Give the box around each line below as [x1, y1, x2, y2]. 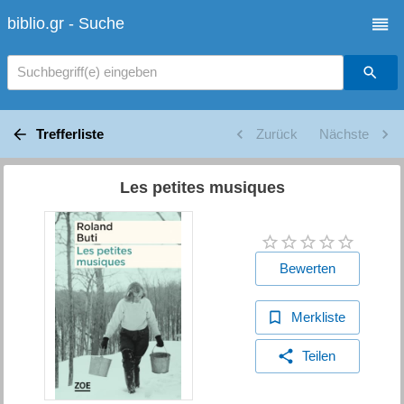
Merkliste [291, 309, 346, 326]
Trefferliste [35, 125, 104, 142]
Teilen [301, 348, 335, 364]
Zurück [255, 125, 298, 142]
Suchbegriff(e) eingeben [16, 64, 157, 80]
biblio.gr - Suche [6, 14, 124, 33]
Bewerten [280, 261, 336, 277]
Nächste [318, 125, 369, 142]
